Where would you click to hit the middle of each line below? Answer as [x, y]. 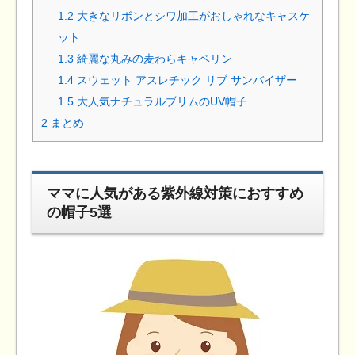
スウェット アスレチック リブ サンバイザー [186, 80]
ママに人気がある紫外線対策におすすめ [176, 194]
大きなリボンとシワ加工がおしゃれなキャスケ [192, 15]
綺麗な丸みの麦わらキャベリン [153, 58]
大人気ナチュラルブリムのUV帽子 [161, 101]
